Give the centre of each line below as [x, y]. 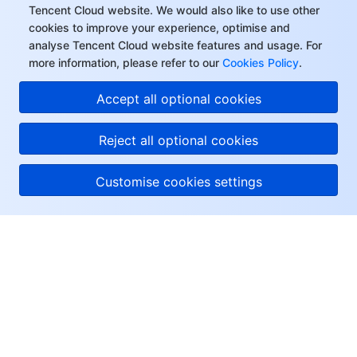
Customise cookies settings [178, 182]
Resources [46, 306]
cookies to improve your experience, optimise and [159, 27]
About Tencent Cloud [74, 235]
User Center [50, 342]
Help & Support [59, 271]
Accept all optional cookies [178, 99]
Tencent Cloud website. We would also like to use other [174, 10]
